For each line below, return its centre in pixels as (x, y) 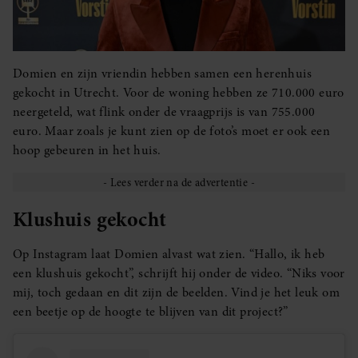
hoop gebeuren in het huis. (89, 150)
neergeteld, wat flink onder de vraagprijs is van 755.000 (164, 111)
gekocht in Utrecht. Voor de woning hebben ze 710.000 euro (179, 92)
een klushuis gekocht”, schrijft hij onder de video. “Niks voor (179, 274)
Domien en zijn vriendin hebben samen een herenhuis (162, 73)
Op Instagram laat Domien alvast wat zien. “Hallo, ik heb (169, 255)
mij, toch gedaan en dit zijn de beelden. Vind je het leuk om (176, 293)
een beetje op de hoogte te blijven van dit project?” (151, 312)
